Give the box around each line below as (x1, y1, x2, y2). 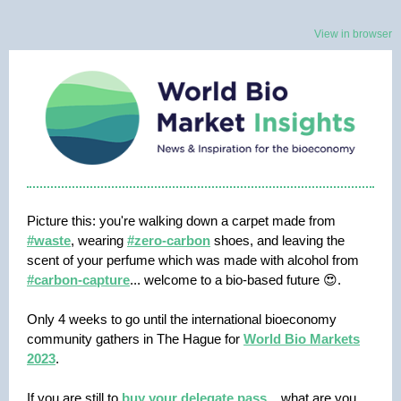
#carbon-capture (27, 272, 130, 287)
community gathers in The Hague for (27, 331, 243, 346)
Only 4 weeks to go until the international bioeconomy (27, 311, 337, 327)
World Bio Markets (243, 331, 360, 346)
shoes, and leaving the (210, 233, 345, 248)
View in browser (314, 28, 392, 40)
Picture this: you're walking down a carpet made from (27, 213, 336, 228)
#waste (27, 233, 71, 248)
